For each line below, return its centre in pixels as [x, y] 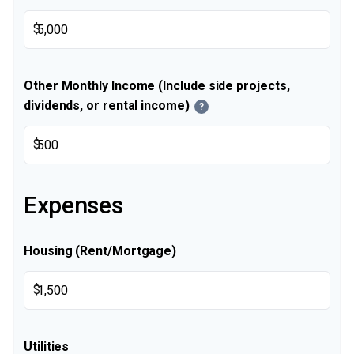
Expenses [73, 205]
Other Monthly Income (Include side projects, [157, 86]
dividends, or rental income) [107, 105]
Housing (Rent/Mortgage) [100, 251]
